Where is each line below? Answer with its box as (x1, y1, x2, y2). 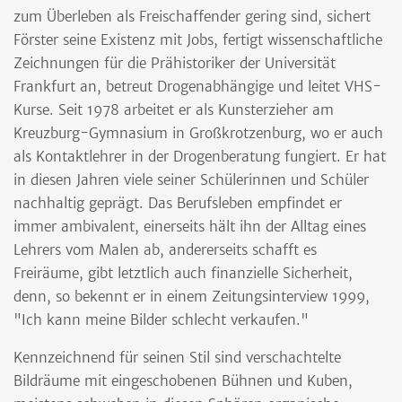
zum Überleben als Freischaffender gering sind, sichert (13, 8, 371, 26)
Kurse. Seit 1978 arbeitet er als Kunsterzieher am (13, 101, 334, 119)
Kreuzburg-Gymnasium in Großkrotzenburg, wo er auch (13, 125, 383, 143)
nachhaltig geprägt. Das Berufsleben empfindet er (13, 195, 342, 213)
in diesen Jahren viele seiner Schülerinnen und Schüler (13, 171, 369, 189)
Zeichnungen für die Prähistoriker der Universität (13, 55, 336, 73)
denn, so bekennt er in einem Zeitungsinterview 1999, (13, 288, 370, 306)
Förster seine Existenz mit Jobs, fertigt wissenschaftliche (13, 31, 382, 49)
